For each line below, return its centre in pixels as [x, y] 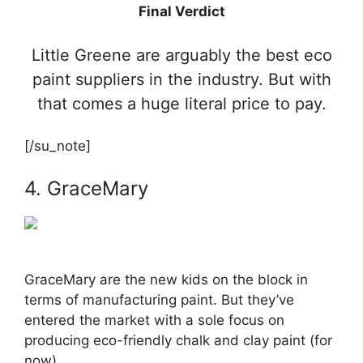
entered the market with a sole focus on [154, 320]
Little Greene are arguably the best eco [181, 55]
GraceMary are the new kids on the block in [166, 280]
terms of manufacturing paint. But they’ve [159, 300]
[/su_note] [58, 146]
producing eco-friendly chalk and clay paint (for [178, 340]
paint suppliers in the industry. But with [181, 79]
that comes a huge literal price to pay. [181, 103]
